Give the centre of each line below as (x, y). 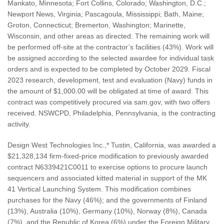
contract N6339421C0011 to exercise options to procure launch (107, 167)
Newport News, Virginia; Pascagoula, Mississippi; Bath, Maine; (106, 14)
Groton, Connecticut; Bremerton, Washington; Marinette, (96, 25)
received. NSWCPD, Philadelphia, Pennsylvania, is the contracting (111, 113)
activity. (21, 124)
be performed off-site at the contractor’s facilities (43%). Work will (110, 47)
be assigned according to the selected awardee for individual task (111, 58)
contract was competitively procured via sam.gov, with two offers (109, 102)
